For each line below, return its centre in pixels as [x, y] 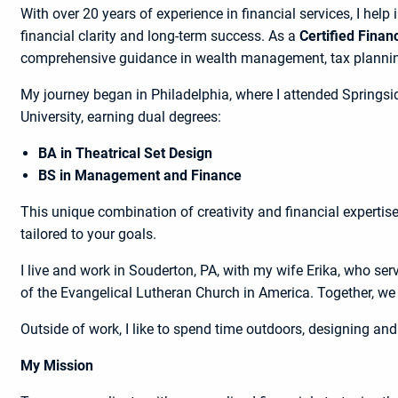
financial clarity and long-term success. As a [159, 36]
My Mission [56, 365]
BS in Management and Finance [139, 175]
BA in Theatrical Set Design [125, 153]
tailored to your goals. [88, 234]
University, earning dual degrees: [120, 116]
